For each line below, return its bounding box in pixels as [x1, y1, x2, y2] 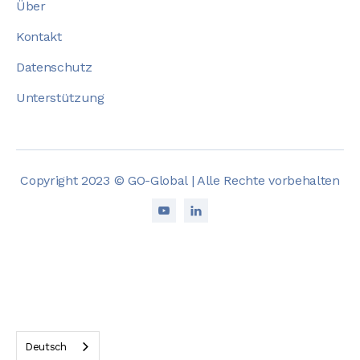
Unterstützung [16, 90, 104, 106]
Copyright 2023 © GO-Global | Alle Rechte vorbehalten [20, 173, 340, 189]
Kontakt [16, 29, 62, 45]
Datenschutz [16, 59, 92, 76]
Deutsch [25, 340, 67, 353]
